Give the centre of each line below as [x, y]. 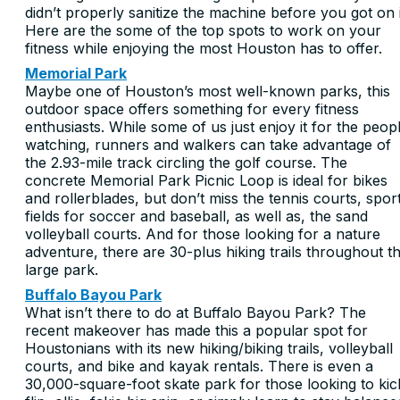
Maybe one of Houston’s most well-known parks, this [208, 91]
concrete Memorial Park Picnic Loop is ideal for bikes [206, 180]
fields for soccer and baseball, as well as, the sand [196, 216]
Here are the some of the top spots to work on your [203, 30]
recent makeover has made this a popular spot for [196, 330]
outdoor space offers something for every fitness [192, 108]
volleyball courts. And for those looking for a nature [203, 233]
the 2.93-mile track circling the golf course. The [186, 162]
